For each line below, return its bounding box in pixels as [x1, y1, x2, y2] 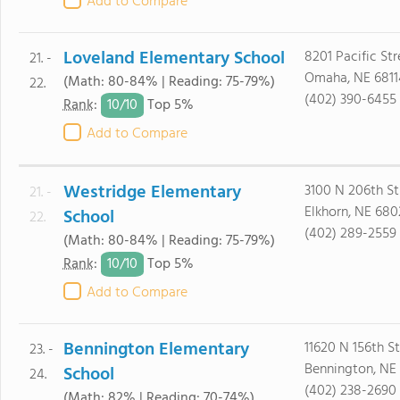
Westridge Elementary [62, 179, 241, 207]
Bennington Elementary [62, 336, 249, 364]
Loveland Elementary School [62, 45, 285, 73]
